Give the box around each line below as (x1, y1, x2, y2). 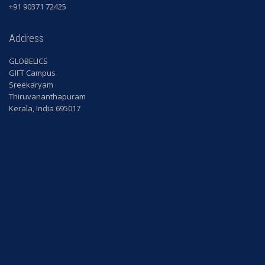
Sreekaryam (9, 79, 53, 90)
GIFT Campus (9, 67, 56, 78)
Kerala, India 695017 (9, 102, 80, 114)
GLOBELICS (9, 55, 48, 66)
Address (9, 31, 44, 44)
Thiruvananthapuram (9, 91, 86, 102)
